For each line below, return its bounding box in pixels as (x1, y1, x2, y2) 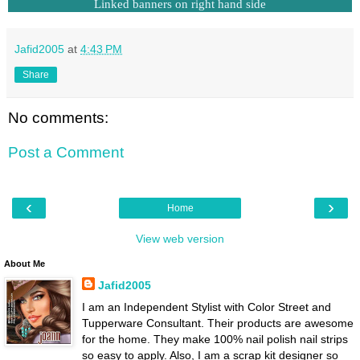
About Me (4, 258, 45, 268)
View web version (136, 231, 224, 245)
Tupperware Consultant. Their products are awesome (81, 316, 354, 329)
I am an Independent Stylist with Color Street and (81, 300, 331, 313)
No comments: (8, 108, 108, 126)
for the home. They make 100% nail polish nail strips (81, 332, 348, 346)
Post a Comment (8, 144, 124, 162)
